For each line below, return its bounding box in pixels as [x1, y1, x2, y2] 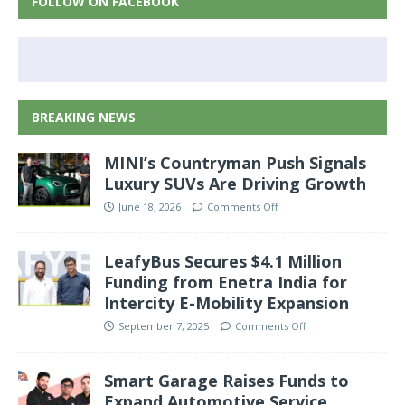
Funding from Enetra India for [104, 270, 347, 293]
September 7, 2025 [118, 318, 209, 333]
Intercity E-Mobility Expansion [104, 291, 349, 314]
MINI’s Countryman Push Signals [104, 151, 366, 174]
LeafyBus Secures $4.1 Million [104, 250, 342, 272]
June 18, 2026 [118, 199, 181, 213]
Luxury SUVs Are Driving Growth [104, 172, 366, 194]
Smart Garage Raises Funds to [104, 369, 349, 391]
